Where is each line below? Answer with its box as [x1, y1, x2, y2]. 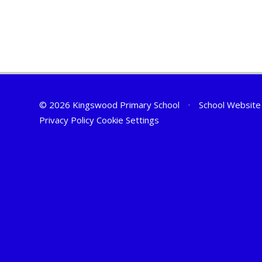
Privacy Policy [39, 113, 95, 126]
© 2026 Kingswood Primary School [39, 98, 182, 111]
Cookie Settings [96, 113, 160, 126]
